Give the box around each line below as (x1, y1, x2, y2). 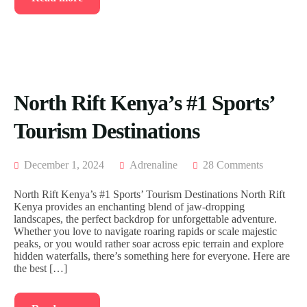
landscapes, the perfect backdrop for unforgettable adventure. (14, 213, 277, 225)
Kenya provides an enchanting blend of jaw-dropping (14, 201, 245, 213)
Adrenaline (130, 159, 177, 171)
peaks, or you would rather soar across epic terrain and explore (14, 238, 284, 250)
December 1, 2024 (21, 159, 104, 171)
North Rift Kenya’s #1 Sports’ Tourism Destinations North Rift (14, 188, 285, 201)
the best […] (14, 262, 67, 275)
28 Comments (203, 159, 263, 171)
